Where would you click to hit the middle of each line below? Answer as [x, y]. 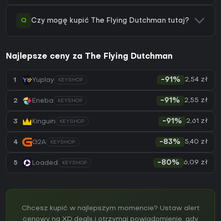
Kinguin [44, 121]
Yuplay [43, 80]
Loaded [45, 163]
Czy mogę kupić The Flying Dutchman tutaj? [110, 21]
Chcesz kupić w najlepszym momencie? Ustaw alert [110, 209]
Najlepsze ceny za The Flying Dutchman [89, 57]
